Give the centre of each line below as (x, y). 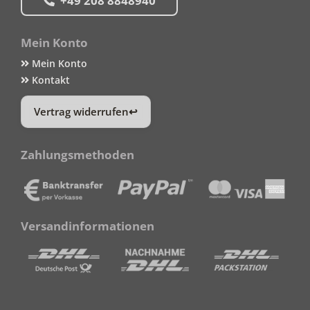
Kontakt (49, 80)
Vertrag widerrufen (81, 112)
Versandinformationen (88, 226)
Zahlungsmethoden (77, 155)
